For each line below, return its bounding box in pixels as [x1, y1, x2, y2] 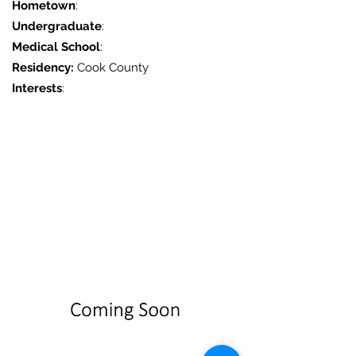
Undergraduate [12, 19, 102, 33]
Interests [12, 81, 62, 95]
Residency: [12, 60, 74, 75]
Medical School [12, 40, 100, 54]
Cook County [74, 60, 149, 75]
